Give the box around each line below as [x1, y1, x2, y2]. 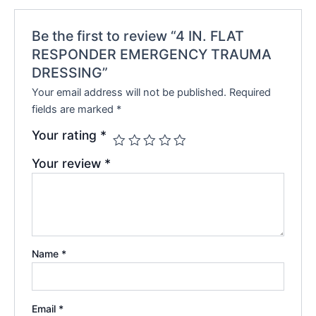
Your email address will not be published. [32, 85, 227, 99]
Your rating [32, 127, 101, 142]
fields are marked [32, 102, 117, 116]
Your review [32, 155, 105, 171]
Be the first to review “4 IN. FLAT [32, 27, 245, 44]
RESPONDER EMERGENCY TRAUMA [32, 45, 272, 63]
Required [229, 85, 272, 99]
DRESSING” [32, 63, 109, 81]
